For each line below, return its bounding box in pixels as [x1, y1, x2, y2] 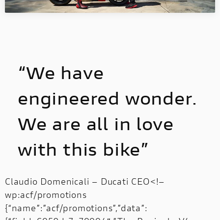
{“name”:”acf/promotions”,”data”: [5, 201, 148, 214]
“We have [18, 61, 104, 84]
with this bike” [18, 137, 149, 161]
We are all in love [18, 112, 174, 135]
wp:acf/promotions [5, 188, 87, 200]
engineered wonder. [18, 86, 197, 110]
